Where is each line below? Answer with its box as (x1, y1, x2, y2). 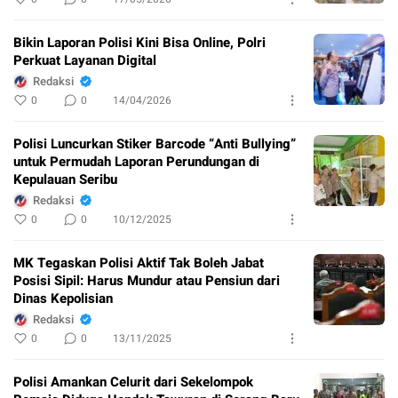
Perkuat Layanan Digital (13, 50, 156, 70)
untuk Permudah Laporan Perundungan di (13, 151, 259, 171)
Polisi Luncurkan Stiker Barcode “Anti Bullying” (13, 133, 296, 154)
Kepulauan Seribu (13, 169, 117, 189)
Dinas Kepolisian (13, 288, 113, 308)
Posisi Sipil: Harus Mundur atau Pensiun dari (13, 270, 280, 291)
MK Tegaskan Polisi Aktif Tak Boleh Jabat (13, 252, 264, 273)
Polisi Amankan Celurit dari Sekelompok (13, 371, 253, 392)
